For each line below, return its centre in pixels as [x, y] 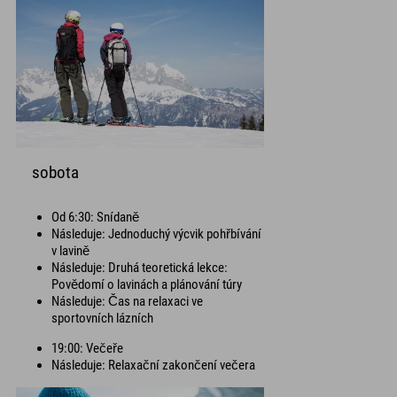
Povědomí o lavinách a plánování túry [147, 284]
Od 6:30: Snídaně [95, 217]
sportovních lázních [102, 318]
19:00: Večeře [87, 348]
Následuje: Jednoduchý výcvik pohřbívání [156, 234]
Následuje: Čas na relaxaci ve [127, 301]
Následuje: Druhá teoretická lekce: [140, 267]
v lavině [70, 250]
